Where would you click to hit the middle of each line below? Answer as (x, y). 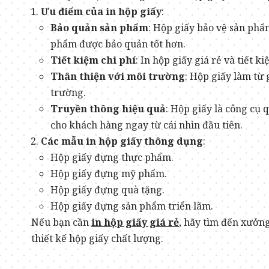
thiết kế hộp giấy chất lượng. (97, 238)
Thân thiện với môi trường (118, 76)
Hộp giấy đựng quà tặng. (107, 190)
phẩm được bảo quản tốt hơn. (118, 44)
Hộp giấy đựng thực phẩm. (112, 157)
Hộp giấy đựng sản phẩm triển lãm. (132, 206)
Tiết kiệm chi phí (93, 60)
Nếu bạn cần (61, 222)
